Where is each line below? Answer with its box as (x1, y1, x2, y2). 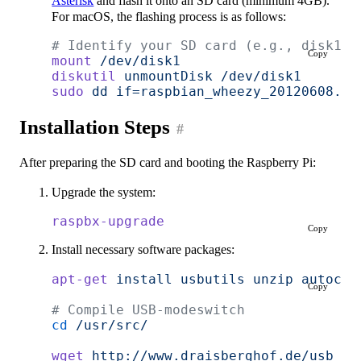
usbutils (172, 271, 246, 287)
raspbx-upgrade (52, 213, 165, 229)
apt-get (52, 271, 109, 287)
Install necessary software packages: (52, 242, 235, 258)
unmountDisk (116, 68, 214, 85)
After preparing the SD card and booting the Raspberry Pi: (19, 155, 317, 171)
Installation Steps (19, 115, 171, 138)
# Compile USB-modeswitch (52, 301, 246, 317)
